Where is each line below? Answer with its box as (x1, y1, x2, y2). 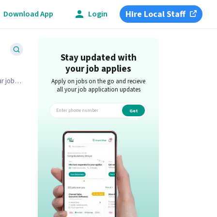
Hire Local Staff (125, 8, 186, 20)
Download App (3, 8, 53, 19)
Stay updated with (60, 51, 137, 64)
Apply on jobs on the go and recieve (51, 77, 146, 86)
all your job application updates (56, 85, 140, 94)
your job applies (65, 62, 132, 76)
